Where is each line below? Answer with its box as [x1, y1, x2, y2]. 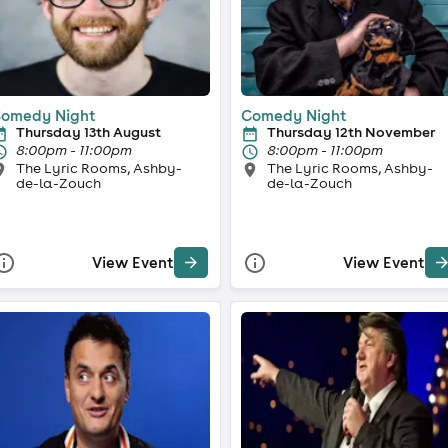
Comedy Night [241, 105, 347, 125]
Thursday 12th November [267, 122, 435, 141]
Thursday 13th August [15, 122, 161, 141]
